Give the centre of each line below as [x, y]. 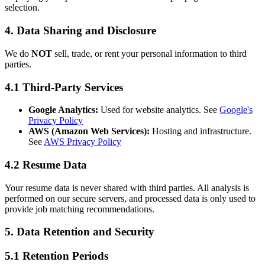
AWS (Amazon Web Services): [89, 131]
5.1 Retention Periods [56, 256]
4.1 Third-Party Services [64, 87]
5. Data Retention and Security [80, 232]
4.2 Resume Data [46, 164]
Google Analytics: [63, 110]
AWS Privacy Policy [83, 142]
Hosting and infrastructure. [201, 131]
